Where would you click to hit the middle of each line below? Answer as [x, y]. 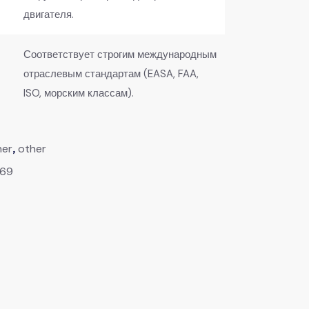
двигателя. [49, 14]
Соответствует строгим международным [120, 54]
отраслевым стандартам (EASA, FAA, [111, 73]
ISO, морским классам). [79, 93]
